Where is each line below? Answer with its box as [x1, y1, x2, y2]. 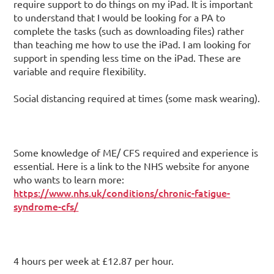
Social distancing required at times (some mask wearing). [13, 92, 261, 104]
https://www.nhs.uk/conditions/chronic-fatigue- [13, 185, 231, 199]
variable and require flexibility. [13, 64, 147, 77]
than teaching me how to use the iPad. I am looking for [13, 37, 251, 50]
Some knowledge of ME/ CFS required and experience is [13, 146, 259, 158]
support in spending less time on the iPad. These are [13, 51, 242, 64]
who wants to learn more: [13, 172, 125, 185]
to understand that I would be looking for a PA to [13, 10, 226, 23]
